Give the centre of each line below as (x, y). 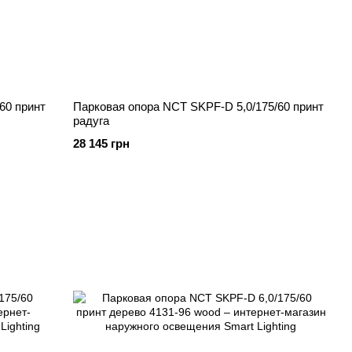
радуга (92, 121)
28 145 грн (102, 143)
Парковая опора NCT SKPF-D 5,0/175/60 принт (199, 106)
